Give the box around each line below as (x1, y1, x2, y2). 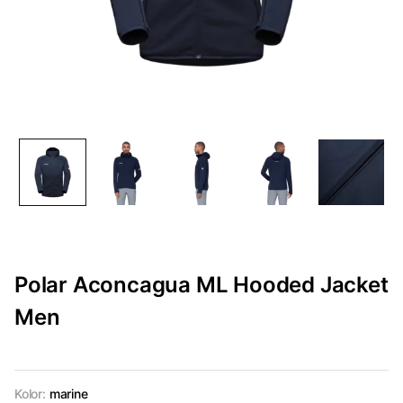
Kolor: (14, 386, 46, 401)
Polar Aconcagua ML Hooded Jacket (14, 272, 389, 298)
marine (49, 386, 88, 401)
